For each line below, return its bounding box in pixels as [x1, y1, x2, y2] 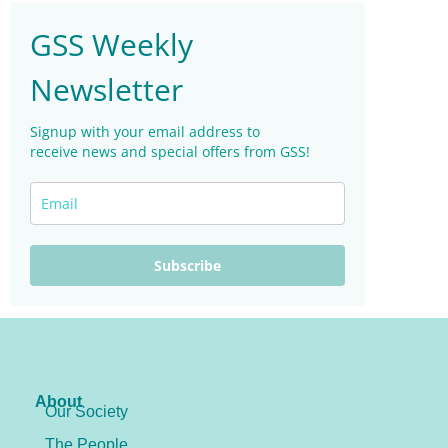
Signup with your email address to [30, 122, 260, 142]
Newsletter [30, 69, 183, 111]
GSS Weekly [30, 24, 193, 66]
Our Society [45, 402, 128, 420]
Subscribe [154, 256, 221, 276]
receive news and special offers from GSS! [30, 142, 310, 162]
